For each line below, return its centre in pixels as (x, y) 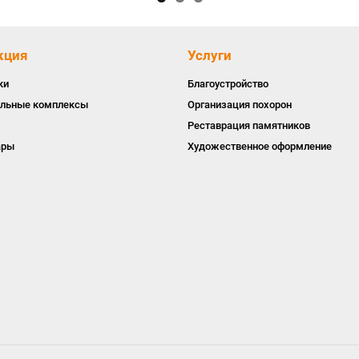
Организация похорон (240, 105)
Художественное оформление (260, 146)
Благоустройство (228, 84)
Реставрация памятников (249, 125)
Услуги (210, 55)
